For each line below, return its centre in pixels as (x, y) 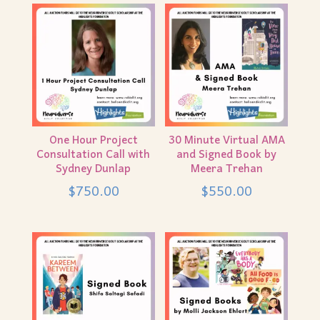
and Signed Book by (227, 155)
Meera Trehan (226, 170)
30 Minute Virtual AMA (226, 141)
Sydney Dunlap (94, 170)
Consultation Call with (94, 155)
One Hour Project (93, 141)
